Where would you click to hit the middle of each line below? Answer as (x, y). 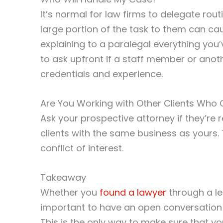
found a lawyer (133, 192)
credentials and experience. (102, 74)
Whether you (70, 192)
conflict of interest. (82, 148)
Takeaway (63, 177)
